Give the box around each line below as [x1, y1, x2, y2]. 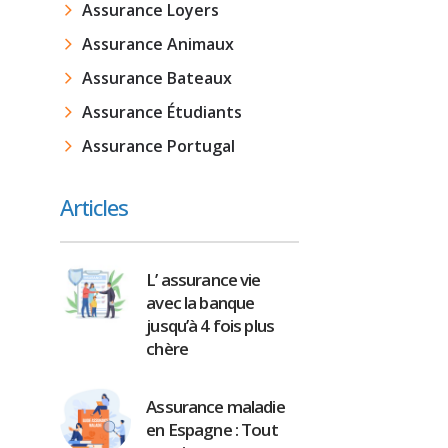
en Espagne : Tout [146, 418, 278, 441]
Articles [59, 192, 128, 222]
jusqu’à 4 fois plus [146, 314, 275, 337]
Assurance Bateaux [81, 67, 232, 89]
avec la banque [146, 291, 255, 314]
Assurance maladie [146, 395, 285, 418]
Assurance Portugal [81, 135, 235, 157]
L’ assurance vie [146, 268, 261, 291]
